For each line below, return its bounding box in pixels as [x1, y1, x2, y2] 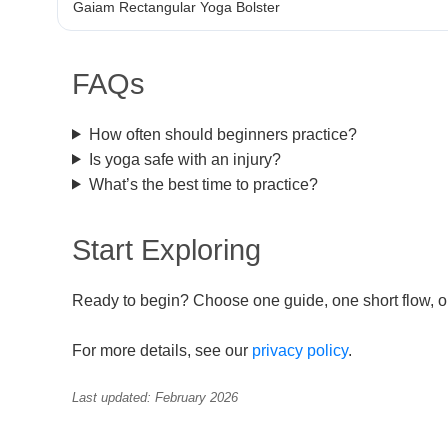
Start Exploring [72, 233, 261, 266]
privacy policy [252, 342, 348, 360]
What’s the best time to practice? [88, 175, 318, 193]
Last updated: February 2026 [72, 389, 238, 405]
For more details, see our [72, 342, 252, 360]
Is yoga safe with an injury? [88, 150, 281, 168]
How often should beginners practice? [88, 125, 357, 143]
